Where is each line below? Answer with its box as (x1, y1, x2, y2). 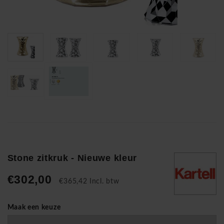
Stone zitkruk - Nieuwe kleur (7, 152, 137, 163)
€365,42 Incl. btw (59, 177, 119, 185)
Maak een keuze (7, 203, 61, 211)
